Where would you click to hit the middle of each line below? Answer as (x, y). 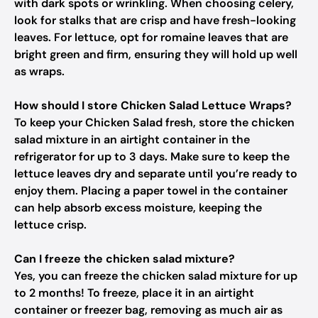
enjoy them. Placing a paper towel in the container (151, 191)
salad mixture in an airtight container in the (132, 139)
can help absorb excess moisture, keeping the (138, 208)
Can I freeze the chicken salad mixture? (125, 259)
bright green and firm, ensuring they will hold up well (156, 54)
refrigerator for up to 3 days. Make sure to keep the (152, 157)
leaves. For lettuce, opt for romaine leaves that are (151, 37)
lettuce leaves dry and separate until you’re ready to (156, 174)
